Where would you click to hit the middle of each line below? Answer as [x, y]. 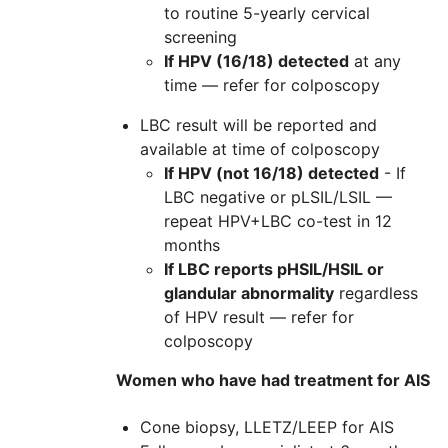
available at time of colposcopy [260, 149]
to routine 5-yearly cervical [267, 13]
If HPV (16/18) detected [256, 61]
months [192, 245]
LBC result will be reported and [258, 125]
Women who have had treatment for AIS [273, 380]
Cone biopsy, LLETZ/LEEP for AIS [267, 427]
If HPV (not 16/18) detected [271, 173]
